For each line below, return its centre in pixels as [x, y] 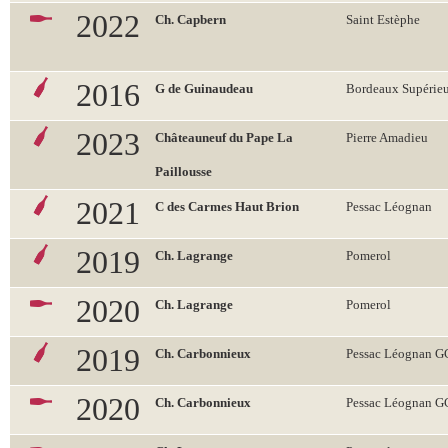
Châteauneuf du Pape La [224, 137]
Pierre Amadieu [387, 137]
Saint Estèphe [383, 19]
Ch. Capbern [190, 19]
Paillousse [183, 171]
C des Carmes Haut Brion [227, 206]
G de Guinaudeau [204, 88]
